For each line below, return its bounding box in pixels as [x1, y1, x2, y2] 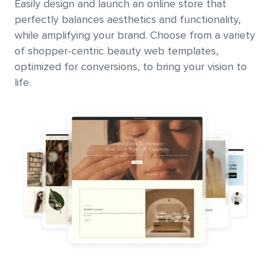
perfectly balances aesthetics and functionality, [15, 14, 241, 25]
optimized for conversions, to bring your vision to [15, 61, 247, 73]
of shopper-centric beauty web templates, [15, 45, 218, 57]
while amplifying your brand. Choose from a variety [15, 30, 255, 41]
